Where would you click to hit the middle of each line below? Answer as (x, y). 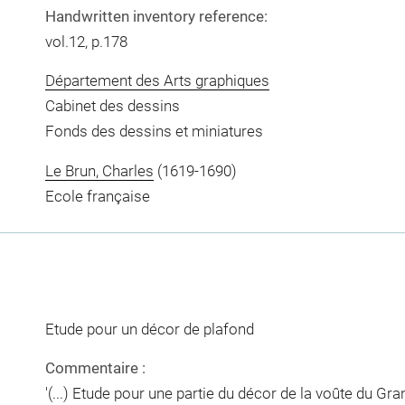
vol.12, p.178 (86, 41)
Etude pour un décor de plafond (149, 329)
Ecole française (97, 196)
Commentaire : (95, 368)
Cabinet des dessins (112, 106)
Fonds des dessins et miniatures (154, 131)
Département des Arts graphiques (157, 80)
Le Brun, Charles (99, 170)
